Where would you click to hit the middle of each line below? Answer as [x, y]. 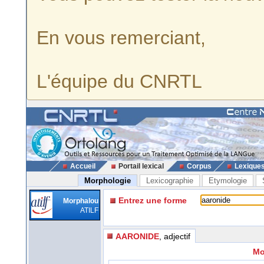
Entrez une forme [153, 200]
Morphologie [108, 181]
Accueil [82, 166]
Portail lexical [141, 166]
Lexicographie [170, 181]
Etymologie [228, 181]
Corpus [199, 166]
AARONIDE [137, 236]
